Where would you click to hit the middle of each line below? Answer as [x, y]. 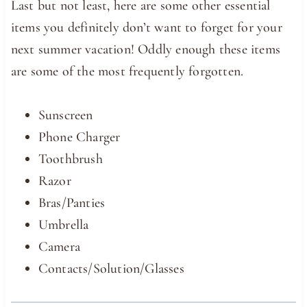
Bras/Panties [72, 203]
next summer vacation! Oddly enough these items [146, 50]
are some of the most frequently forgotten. [127, 72]
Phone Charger [79, 137]
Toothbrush [70, 159]
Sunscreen [65, 115]
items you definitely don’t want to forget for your [146, 28]
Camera [59, 247]
